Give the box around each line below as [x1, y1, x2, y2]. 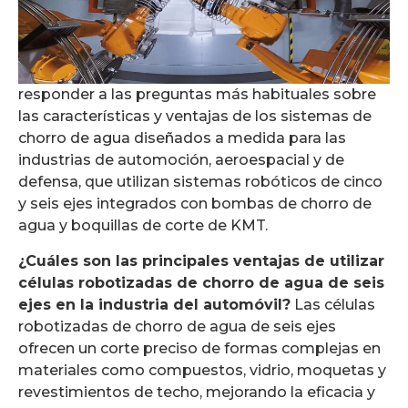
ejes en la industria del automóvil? [18, 295, 291, 313]
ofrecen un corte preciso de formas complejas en [18, 339, 381, 357]
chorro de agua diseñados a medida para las [18, 129, 346, 148]
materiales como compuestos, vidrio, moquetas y [18, 361, 386, 379]
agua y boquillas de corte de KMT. [18, 217, 268, 235]
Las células [291, 295, 375, 313]
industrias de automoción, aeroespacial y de [18, 151, 344, 169]
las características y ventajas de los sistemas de [18, 107, 372, 126]
